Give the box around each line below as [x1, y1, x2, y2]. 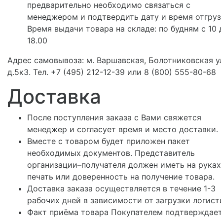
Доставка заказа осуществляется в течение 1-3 [27, 183, 216, 193]
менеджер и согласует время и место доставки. [27, 124, 218, 134]
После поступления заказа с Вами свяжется [27, 112, 201, 122]
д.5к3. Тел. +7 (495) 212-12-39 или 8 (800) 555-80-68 [7, 67, 216, 77]
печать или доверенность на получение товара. [27, 171, 215, 182]
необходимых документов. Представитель [27, 147, 195, 158]
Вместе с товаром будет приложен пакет [27, 136, 190, 146]
